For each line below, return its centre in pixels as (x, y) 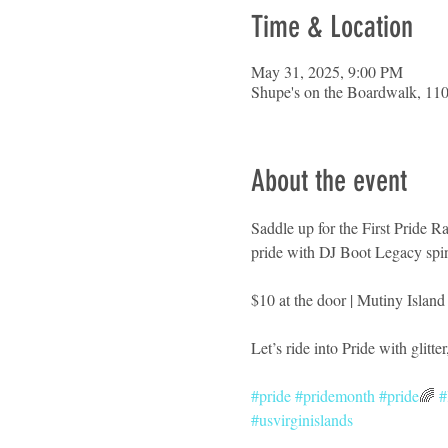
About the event (328, 180)
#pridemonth (334, 395)
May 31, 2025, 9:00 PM (326, 71)
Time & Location (331, 26)
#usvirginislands (301, 419)
